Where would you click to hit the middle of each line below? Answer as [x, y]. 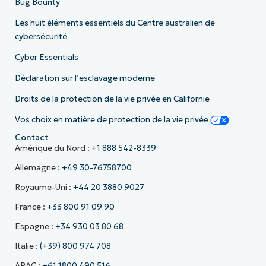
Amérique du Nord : [53, 148]
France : [31, 207]
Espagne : [35, 226]
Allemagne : [38, 167]
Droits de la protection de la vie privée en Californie [112, 99]
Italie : [27, 246]
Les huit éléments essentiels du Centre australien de [115, 23]
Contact [31, 137]
